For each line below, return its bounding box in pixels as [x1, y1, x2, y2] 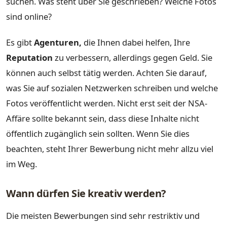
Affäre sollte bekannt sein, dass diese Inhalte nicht [6, 112, 199, 125]
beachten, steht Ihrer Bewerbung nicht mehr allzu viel [6, 143, 213, 155]
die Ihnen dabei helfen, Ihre [82, 36, 190, 49]
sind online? [6, 10, 52, 22]
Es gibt [6, 36, 34, 49]
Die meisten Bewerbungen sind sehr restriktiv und [6, 209, 200, 221]
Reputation [6, 52, 53, 64]
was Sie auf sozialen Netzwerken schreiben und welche [6, 82, 218, 94]
